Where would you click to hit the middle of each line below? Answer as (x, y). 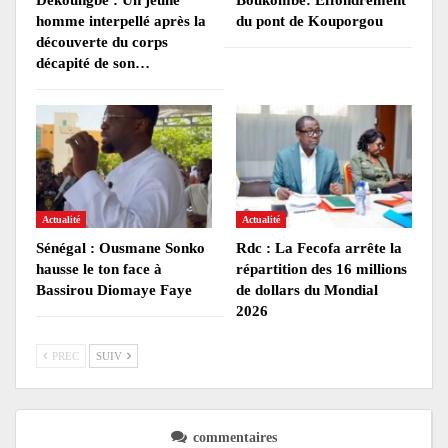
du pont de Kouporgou (309, 20)
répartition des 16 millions (321, 269)
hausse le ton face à (99, 269)
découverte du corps (102, 41)
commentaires (235, 437)
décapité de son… (93, 62)
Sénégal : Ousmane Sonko (120, 248)
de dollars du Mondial (307, 290)
